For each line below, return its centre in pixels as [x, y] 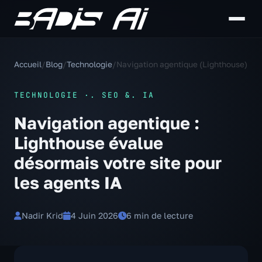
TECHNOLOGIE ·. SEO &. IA [84, 95]
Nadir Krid [42, 216]
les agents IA [68, 182]
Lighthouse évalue [89, 143]
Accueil [28, 64]
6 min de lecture [160, 216]
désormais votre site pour [118, 163]
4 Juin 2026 [94, 216]
